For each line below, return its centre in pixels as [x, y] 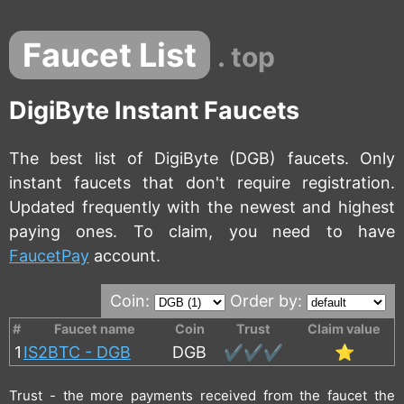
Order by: [268, 300]
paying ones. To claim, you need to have [202, 231]
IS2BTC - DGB [77, 352]
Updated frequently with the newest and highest [202, 207]
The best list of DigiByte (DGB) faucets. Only [202, 158]
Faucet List [110, 55]
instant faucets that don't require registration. [202, 182]
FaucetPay [49, 255]
